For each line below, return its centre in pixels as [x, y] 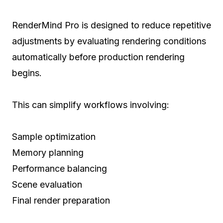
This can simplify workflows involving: [91, 105]
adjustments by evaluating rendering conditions [109, 41]
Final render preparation [61, 200]
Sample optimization [54, 136]
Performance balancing [59, 168]
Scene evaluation [47, 184]
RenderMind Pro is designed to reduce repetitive [111, 25]
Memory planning [48, 152]
